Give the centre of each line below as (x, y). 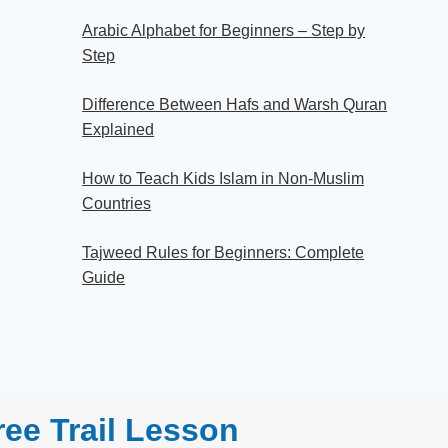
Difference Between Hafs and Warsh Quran (235, 104)
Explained (118, 129)
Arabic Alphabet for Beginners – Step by (224, 30)
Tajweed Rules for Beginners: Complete (223, 252)
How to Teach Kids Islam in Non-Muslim (223, 178)
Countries (117, 203)
